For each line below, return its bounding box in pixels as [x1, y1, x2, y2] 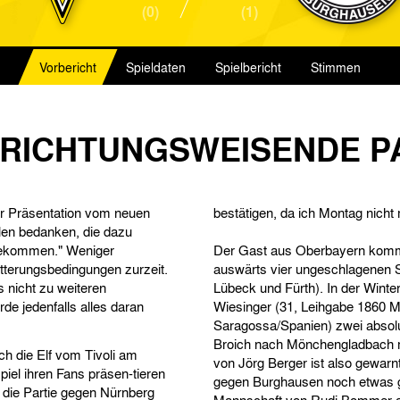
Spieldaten [126, 58, 186, 76]
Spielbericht [215, 58, 281, 76]
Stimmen [311, 58, 361, 76]
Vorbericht [39, 58, 96, 76]
